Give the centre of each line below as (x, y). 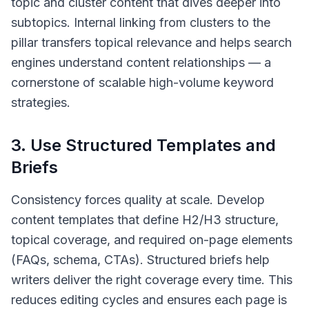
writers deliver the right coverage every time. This (152, 280)
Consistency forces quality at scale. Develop (138, 200)
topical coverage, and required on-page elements (152, 240)
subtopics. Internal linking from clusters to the (141, 22)
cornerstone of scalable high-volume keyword (142, 82)
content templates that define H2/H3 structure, (145, 220)
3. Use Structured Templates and (143, 145)
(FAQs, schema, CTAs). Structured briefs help (140, 260)
